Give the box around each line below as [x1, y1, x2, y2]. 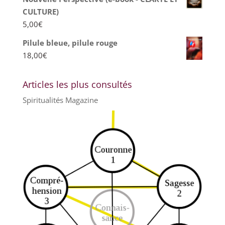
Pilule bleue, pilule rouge [22, 38, 118, 48]
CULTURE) [22, 7, 59, 17]
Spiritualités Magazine [22, 95, 98, 105]
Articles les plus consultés [22, 78, 132, 91]
